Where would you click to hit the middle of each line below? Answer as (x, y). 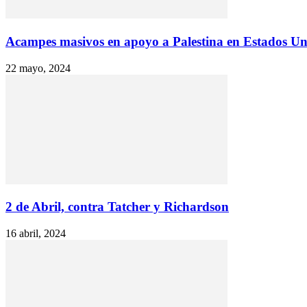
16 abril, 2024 (36, 233)
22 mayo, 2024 (38, 68)
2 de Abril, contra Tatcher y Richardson (117, 207)
